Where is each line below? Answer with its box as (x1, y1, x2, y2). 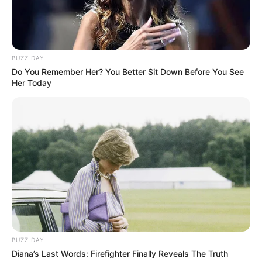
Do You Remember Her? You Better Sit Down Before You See (12, 66, 244, 77)
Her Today (12, 77, 51, 88)
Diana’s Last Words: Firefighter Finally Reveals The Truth (12, 248, 228, 258)
